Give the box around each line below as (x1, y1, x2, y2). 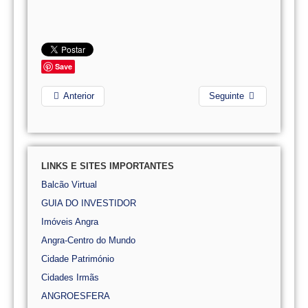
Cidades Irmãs (41, 272, 99, 283)
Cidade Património (41, 254, 114, 264)
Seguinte (209, 91, 244, 101)
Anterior (63, 91, 94, 101)
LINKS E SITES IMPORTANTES (41, 161, 174, 171)
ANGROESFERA (41, 291, 110, 301)
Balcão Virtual (41, 179, 97, 190)
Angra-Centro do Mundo (41, 235, 135, 245)
